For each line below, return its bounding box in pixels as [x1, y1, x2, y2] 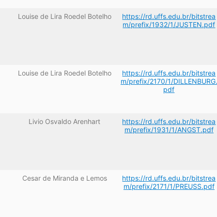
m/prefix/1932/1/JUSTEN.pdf [123, 20, 216, 29]
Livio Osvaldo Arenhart [29, 117, 101, 126]
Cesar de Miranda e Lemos [22, 174, 107, 183]
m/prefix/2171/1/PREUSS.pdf [123, 182, 215, 191]
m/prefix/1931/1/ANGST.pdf [124, 125, 214, 134]
